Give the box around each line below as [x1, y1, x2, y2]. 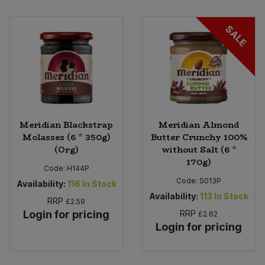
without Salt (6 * [161, 143, 237, 157]
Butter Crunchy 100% [150, 131, 247, 144]
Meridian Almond [159, 118, 239, 132]
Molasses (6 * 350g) [22, 131, 111, 144]
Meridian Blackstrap [20, 118, 113, 132]
